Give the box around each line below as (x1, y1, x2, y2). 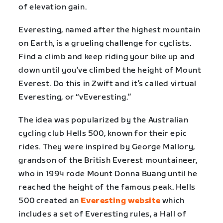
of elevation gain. (18, 2, 87, 12)
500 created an (18, 196, 81, 206)
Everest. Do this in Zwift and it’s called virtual (18, 79, 197, 89)
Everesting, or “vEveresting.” (18, 93, 131, 103)
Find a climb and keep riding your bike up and (18, 52, 195, 62)
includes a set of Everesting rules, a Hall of (18, 210, 187, 220)
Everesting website (81, 196, 161, 206)
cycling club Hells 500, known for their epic (18, 129, 187, 139)
